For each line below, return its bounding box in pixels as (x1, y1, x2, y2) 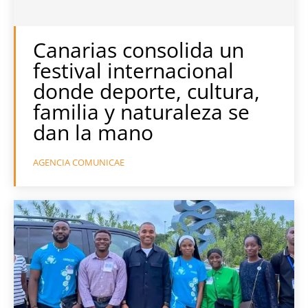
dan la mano (33, 118, 153, 146)
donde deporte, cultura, (33, 77, 260, 105)
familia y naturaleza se (33, 98, 250, 126)
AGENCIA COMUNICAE (33, 156, 124, 168)
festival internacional (33, 56, 234, 85)
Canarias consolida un (33, 36, 244, 64)
